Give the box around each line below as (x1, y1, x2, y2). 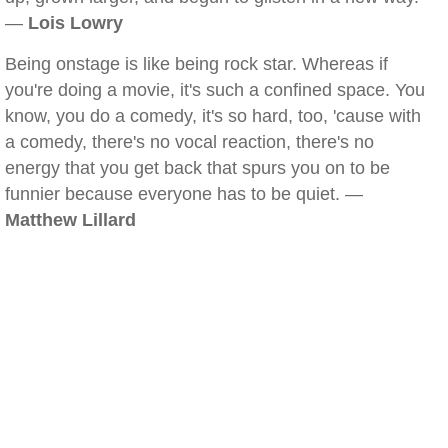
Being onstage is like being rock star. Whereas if (5, 54, 388, 74)
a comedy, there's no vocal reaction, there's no (5, 132, 374, 152)
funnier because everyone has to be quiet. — (5, 184, 363, 204)
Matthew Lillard (5, 210, 136, 230)
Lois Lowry (28, 13, 123, 33)
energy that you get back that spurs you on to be (5, 158, 390, 178)
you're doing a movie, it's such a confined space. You (5, 80, 425, 100)
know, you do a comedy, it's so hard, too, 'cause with (5, 106, 421, 126)
